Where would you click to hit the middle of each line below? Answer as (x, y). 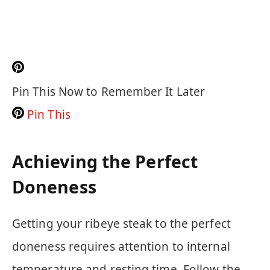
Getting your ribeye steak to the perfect (121, 224)
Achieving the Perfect (105, 161)
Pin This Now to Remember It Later (109, 91)
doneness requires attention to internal (121, 247)
